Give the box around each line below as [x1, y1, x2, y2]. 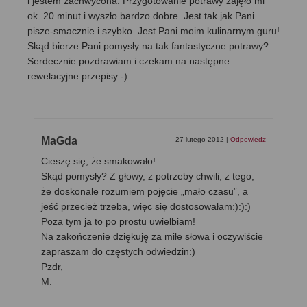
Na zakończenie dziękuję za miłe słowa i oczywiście [41, 231, 263, 243]
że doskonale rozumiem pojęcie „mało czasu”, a [41, 186, 248, 197]
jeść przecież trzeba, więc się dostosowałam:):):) [41, 201, 251, 212]
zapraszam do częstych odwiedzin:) [41, 246, 195, 258]
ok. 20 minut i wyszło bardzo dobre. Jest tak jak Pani [27, 10, 254, 22]
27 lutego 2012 [175, 136, 226, 144]
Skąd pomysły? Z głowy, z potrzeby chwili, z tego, [41, 171, 254, 182]
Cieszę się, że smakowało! [41, 156, 156, 167]
